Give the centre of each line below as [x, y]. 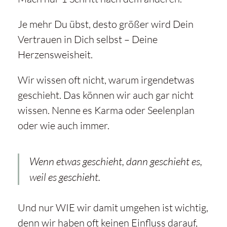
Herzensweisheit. [55, 55]
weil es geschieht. [65, 177]
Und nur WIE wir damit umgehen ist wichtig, [113, 208]
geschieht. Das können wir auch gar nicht [105, 95]
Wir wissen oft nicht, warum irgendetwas [106, 80]
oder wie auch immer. [63, 126]
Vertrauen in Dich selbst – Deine [87, 40]
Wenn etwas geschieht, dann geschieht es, [116, 161]
